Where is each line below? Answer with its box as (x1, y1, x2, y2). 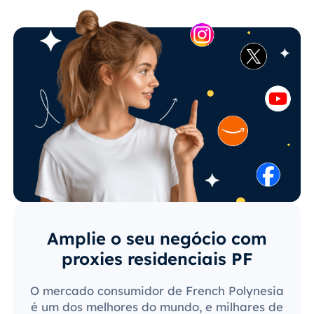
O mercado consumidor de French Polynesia (30, 282, 284, 298)
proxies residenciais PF (61, 247, 253, 269)
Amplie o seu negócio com (47, 227, 267, 249)
